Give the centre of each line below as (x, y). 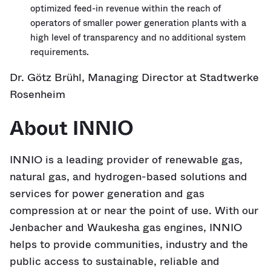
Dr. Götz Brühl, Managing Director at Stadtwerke (134, 77)
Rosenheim (38, 94)
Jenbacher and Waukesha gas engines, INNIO (126, 227)
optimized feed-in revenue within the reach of (126, 8)
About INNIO (72, 128)
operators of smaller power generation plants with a (138, 23)
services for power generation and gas (107, 194)
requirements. (60, 52)
